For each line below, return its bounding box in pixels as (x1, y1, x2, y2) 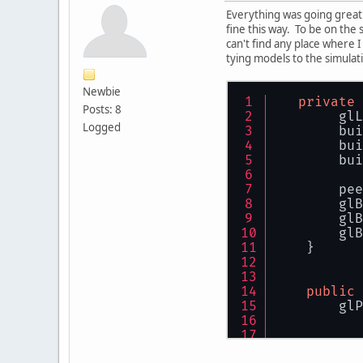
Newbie (83, 83, 121, 99)
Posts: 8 (83, 101, 122, 117)
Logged (83, 119, 121, 135)
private (298, 93, 355, 110)
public (306, 283, 355, 300)
